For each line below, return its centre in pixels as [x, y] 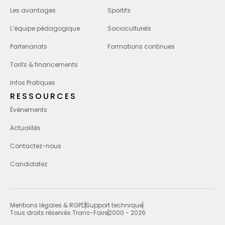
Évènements [29, 110]
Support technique [114, 205]
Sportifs [119, 11]
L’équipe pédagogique [45, 29]
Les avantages [33, 11]
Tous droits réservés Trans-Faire [59, 213]
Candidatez [29, 164]
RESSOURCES [43, 96]
